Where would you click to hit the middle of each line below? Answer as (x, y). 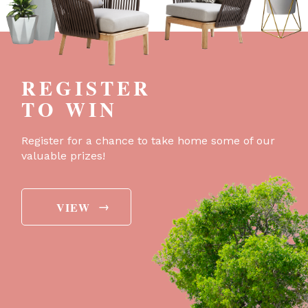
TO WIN (69, 109)
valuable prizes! (63, 155)
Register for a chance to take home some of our (148, 140)
